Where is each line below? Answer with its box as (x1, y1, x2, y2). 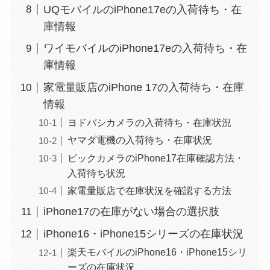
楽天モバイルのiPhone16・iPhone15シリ (67, 246, 247, 258)
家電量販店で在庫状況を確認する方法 (67, 184, 231, 196)
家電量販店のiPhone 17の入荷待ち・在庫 (43, 81, 244, 94)
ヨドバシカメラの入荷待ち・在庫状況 (67, 117, 231, 128)
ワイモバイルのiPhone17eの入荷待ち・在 (43, 42, 247, 55)
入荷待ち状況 (67, 167, 125, 178)
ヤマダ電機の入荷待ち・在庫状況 (67, 134, 212, 146)
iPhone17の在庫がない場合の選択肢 (43, 206, 219, 218)
